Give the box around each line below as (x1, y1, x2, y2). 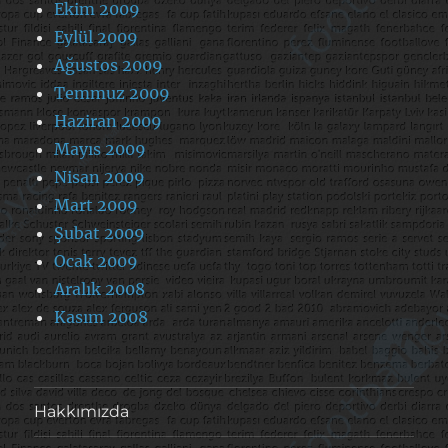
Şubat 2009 (54, 222, 146, 243)
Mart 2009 (54, 194, 139, 215)
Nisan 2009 (54, 166, 146, 187)
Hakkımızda (34, 402, 130, 422)
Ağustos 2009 (54, 54, 164, 75)
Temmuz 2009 (54, 82, 171, 103)
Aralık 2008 (54, 278, 146, 299)
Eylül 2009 (54, 26, 139, 47)
